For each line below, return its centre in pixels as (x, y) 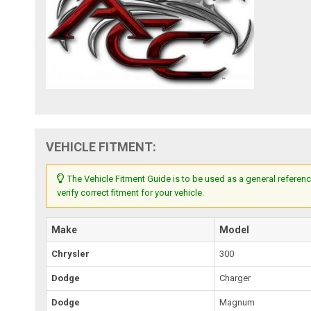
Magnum (237, 302)
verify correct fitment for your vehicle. (131, 192)
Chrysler (71, 253)
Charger (235, 278)
